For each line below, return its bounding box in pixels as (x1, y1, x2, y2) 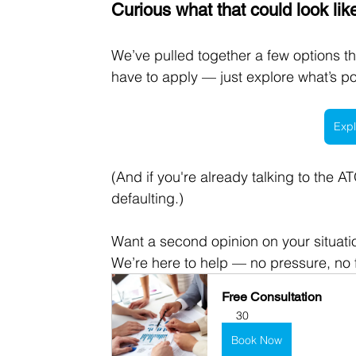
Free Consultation (222, 288, 323, 304)
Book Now (231, 332, 283, 347)
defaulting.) (111, 188, 184, 207)
